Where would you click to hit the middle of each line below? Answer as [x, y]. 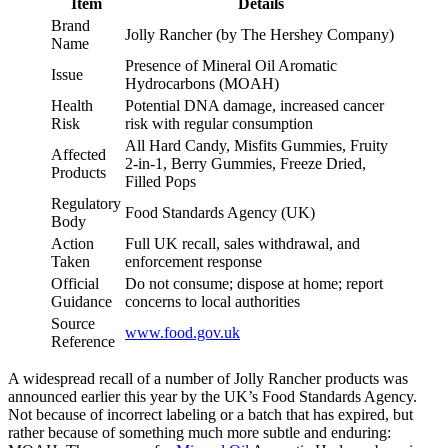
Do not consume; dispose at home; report [254, 283]
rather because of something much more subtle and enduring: [199, 432]
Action [72, 243]
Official [75, 283]
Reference [83, 341]
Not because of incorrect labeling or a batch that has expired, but [210, 414]
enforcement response [193, 261]
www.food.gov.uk [182, 332]
